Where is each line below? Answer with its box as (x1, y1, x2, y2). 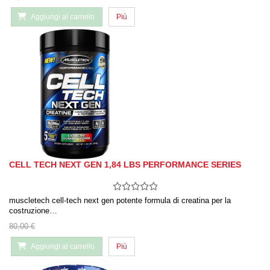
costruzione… (9, 206, 57, 216)
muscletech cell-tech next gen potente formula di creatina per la (9, 196, 231, 206)
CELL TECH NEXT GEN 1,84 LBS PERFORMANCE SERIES (9, 160, 241, 170)
